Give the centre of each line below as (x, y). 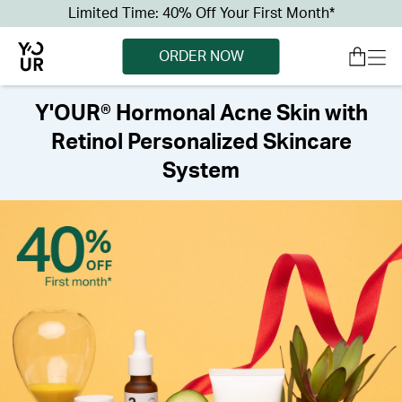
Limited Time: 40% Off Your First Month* (201, 13)
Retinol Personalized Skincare (201, 143)
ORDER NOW (201, 56)
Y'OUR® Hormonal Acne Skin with (201, 114)
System (201, 171)
